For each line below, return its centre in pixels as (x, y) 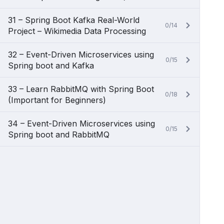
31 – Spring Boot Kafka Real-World (74, 20)
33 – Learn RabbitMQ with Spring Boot (81, 89)
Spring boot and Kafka (51, 65)
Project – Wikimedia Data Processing (77, 31)
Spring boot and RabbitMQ (59, 134)
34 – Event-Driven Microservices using (81, 123)
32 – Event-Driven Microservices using (81, 54)
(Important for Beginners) (57, 100)
